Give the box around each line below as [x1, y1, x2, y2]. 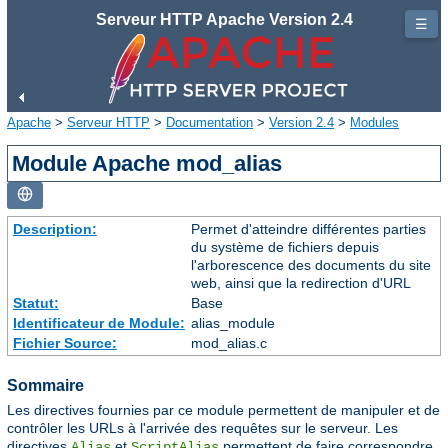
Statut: [12, 294, 59, 311]
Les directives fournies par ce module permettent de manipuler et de [7, 402, 440, 419]
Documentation [166, 114, 253, 130]
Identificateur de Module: [12, 314, 185, 331]
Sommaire [7, 376, 84, 394]
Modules [350, 114, 399, 130]
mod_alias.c [190, 334, 267, 351]
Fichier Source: [12, 334, 117, 351]
